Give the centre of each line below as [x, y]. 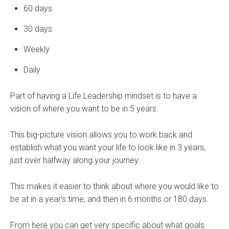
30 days [38, 29]
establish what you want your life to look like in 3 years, [108, 147]
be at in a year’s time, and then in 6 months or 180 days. [109, 199]
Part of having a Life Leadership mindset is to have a [104, 96]
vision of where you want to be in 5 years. [84, 108]
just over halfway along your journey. [75, 160]
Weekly [37, 49]
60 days [38, 8]
